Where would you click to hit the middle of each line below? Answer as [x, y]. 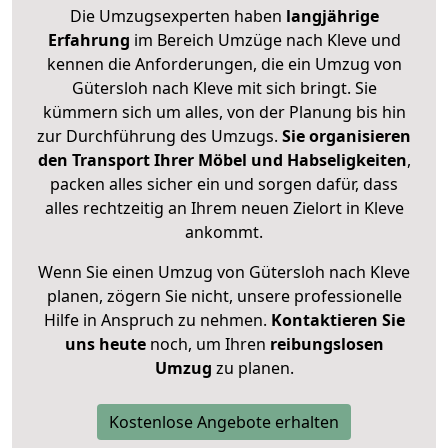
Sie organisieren [346, 136]
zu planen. [252, 368]
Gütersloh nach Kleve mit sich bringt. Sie [224, 88]
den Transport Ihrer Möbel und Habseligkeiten [222, 160]
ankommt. [224, 232]
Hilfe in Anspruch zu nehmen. [157, 320]
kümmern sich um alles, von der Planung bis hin [224, 112]
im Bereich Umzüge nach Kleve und [265, 40]
